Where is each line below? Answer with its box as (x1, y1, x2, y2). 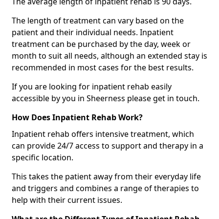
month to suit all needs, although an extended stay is (12, 50, 207, 62)
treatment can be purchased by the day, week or (12, 39, 191, 50)
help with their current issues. (12, 195, 124, 206)
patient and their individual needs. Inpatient (12, 27, 174, 38)
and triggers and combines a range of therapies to (12, 183, 199, 194)
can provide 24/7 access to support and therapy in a (12, 140, 203, 152)
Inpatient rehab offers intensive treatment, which (12, 129, 194, 140)
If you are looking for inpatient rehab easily (12, 81, 172, 92)
